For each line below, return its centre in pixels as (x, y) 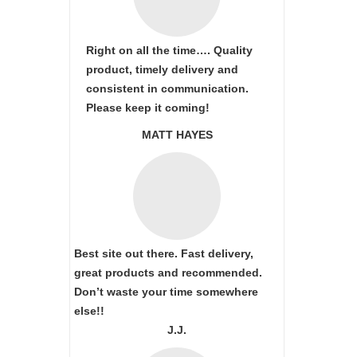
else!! (89, 311)
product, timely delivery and (162, 69)
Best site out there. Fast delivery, (164, 253)
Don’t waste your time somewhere (166, 292)
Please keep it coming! (148, 108)
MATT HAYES (177, 135)
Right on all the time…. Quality (169, 50)
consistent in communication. (167, 88)
